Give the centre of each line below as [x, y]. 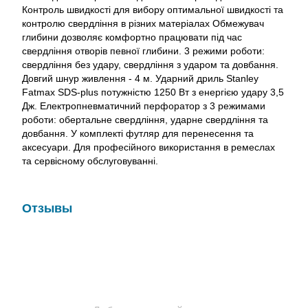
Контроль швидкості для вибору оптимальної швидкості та [153, 10]
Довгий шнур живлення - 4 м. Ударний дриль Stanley [140, 78]
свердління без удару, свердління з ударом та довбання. [150, 65]
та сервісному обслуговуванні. [90, 161]
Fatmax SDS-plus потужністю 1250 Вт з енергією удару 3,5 [153, 92]
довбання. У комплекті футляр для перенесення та [138, 133]
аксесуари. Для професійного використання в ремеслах [148, 147]
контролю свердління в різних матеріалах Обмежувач [143, 23]
